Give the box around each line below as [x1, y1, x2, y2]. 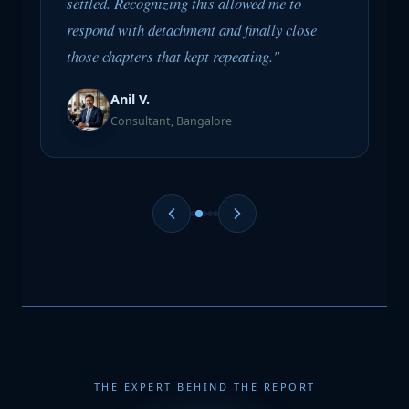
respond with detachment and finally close [67, 19, 317, 40]
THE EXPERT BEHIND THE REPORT [93, 380, 316, 393]
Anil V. [110, 90, 150, 108]
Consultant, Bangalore [110, 113, 232, 129]
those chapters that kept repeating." [67, 46, 279, 67]
